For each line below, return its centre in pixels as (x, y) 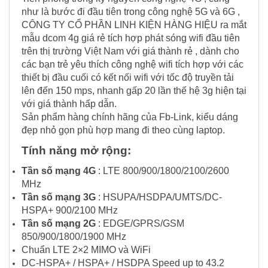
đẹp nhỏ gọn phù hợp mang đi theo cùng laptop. (124, 130)
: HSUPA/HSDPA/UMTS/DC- (159, 197)
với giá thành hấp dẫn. (69, 103)
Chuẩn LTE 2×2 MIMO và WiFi (86, 249)
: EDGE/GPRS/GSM (140, 223)
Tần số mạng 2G (59, 223)
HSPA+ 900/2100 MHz (70, 210)
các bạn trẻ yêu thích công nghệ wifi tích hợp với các (133, 64)
